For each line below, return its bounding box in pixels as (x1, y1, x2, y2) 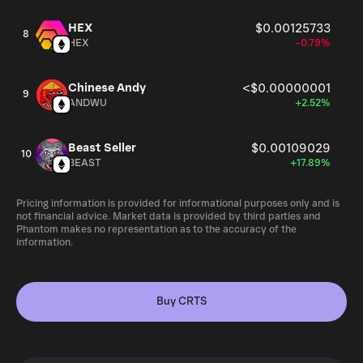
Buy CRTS (156, 295, 207, 308)
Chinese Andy (68, 81, 146, 95)
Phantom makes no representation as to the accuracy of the (16, 224, 297, 236)
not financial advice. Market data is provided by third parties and (16, 211, 321, 223)
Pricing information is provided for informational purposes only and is (16, 198, 340, 210)
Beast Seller (68, 141, 136, 155)
